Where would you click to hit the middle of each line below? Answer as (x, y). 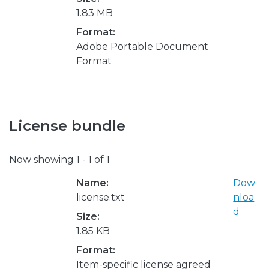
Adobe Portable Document (142, 46)
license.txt (101, 197)
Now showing (43, 159)
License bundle (67, 125)
